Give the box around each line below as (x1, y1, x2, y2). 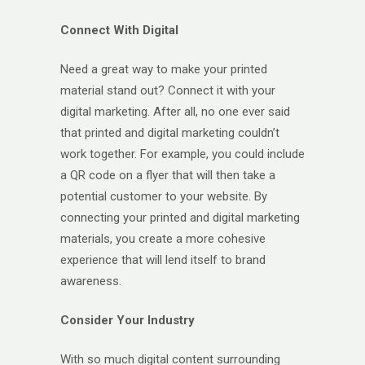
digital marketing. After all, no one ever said (60, 103, 290, 119)
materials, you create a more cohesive (60, 231, 266, 246)
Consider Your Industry (60, 312, 195, 328)
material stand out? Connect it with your (60, 82, 275, 98)
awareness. (60, 273, 121, 288)
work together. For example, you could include (60, 146, 305, 161)
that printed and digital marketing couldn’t (60, 125, 279, 140)
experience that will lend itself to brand (60, 252, 266, 267)
